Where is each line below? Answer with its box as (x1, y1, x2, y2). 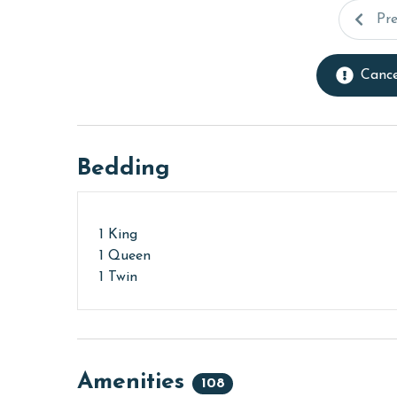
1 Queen (99, 249, 151, 264)
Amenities (77, 370, 192, 395)
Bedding (77, 157, 170, 182)
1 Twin (99, 270, 137, 285)
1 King (99, 228, 137, 243)
